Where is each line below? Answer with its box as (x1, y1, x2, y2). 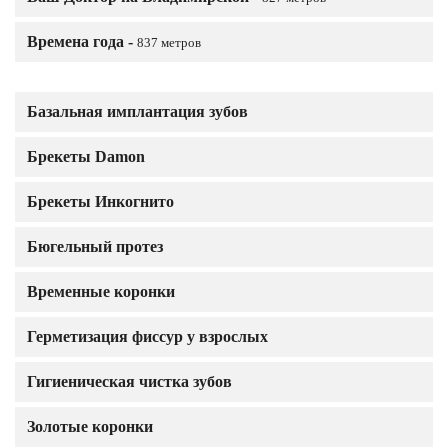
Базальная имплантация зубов (27, 103, 248, 120)
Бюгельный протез (27, 238, 163, 255)
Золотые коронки (27, 418, 153, 435)
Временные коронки (27, 283, 175, 300)
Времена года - (27, 33, 137, 50)
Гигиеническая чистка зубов (27, 373, 232, 390)
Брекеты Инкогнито (27, 193, 174, 210)
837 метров (137, 36, 201, 50)
